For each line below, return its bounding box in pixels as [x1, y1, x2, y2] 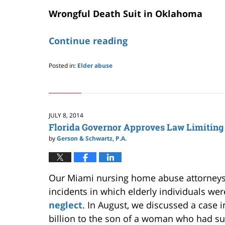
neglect [49, 199, 82, 211]
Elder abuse [77, 61, 113, 70]
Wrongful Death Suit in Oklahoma [49, 8, 202, 20]
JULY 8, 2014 [49, 111, 83, 120]
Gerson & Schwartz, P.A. [57, 134, 127, 143]
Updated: [48, 70, 74, 79]
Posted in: [49, 61, 76, 70]
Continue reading [49, 35, 128, 47]
